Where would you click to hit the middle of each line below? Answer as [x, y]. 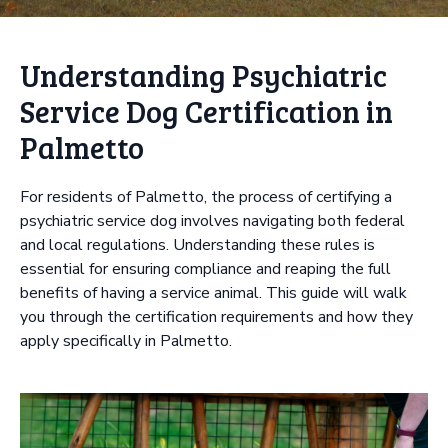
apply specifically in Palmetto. [126, 341]
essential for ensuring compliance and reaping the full [205, 269]
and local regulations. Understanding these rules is [197, 245]
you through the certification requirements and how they [216, 317]
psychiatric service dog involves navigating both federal [212, 221]
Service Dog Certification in [206, 111]
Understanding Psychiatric [203, 75]
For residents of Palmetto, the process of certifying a [206, 197]
